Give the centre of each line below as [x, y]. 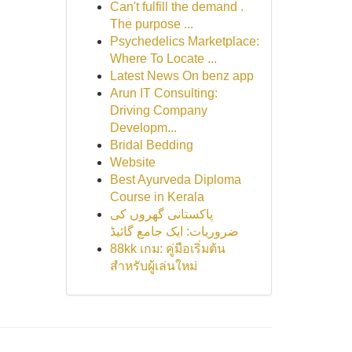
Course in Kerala [157, 197]
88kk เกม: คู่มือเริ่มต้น [167, 249]
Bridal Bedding [151, 145]
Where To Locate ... [163, 59]
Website [132, 162]
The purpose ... [151, 24]
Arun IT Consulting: [163, 93]
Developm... [143, 128]
